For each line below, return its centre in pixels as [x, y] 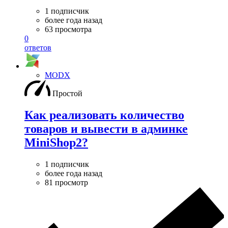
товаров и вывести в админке [106, 129]
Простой [67, 93]
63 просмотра [68, 29]
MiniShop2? [56, 142]
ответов [38, 47]
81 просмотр [66, 182]
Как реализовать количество [104, 115]
